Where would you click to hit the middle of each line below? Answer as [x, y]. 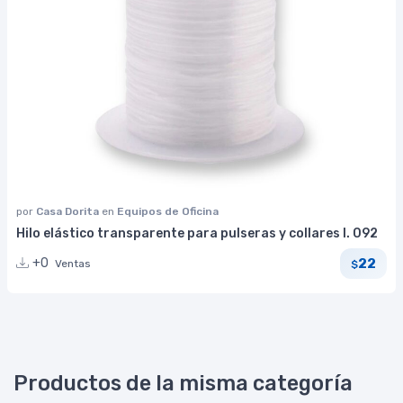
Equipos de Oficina [168, 212]
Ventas [73, 264]
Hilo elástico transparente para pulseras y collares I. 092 [197, 234]
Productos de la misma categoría [183, 383]
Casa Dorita [69, 212]
